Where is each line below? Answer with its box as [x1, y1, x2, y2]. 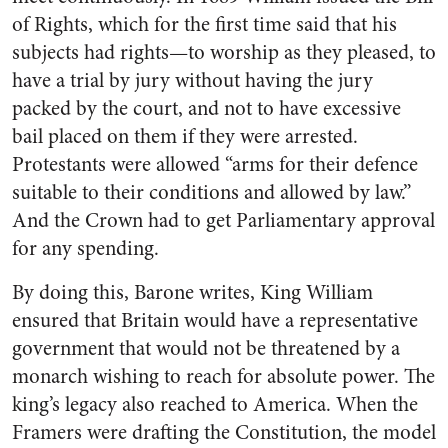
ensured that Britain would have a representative [12, 306, 418, 335]
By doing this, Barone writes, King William [12, 278, 373, 307]
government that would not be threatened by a [12, 334, 400, 363]
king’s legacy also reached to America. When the [12, 390, 418, 419]
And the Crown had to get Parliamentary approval [12, 206, 435, 235]
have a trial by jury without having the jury [12, 66, 373, 95]
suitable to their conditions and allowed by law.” [12, 178, 411, 207]
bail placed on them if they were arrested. [12, 122, 358, 151]
